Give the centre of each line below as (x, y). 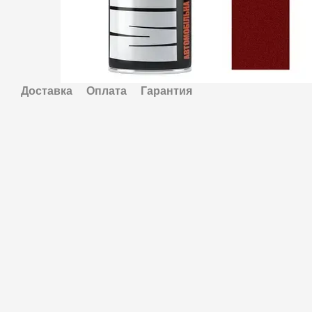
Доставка (47, 91)
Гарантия (166, 91)
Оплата (107, 91)
